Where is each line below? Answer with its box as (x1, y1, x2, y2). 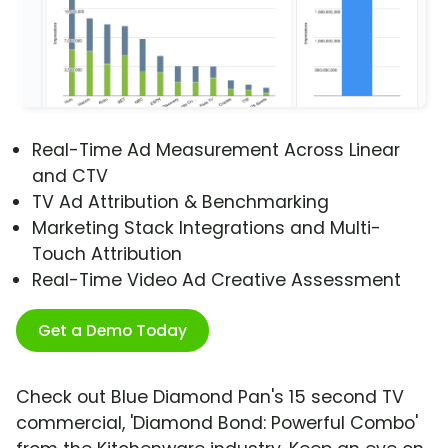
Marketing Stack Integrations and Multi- (32, 216, 381, 241)
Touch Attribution (32, 242, 182, 267)
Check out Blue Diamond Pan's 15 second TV (16, 385, 404, 410)
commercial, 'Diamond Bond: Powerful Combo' (16, 411, 418, 436)
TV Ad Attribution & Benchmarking (32, 190, 329, 215)
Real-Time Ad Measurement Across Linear (32, 138, 400, 163)
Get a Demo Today (38, 319, 187, 343)
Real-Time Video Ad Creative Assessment (32, 268, 401, 293)
